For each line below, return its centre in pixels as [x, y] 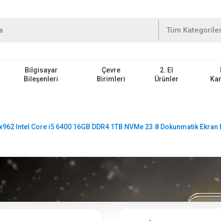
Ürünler [166, 79]
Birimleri [111, 79]
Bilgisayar [41, 70]
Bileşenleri [41, 79]
